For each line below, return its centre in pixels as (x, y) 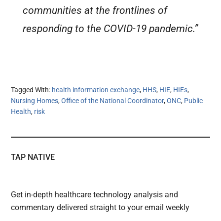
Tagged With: (32, 90)
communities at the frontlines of (95, 11)
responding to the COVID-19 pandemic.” (110, 29)
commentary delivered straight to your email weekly (100, 207)
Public (194, 100)
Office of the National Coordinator (113, 100)
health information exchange (96, 90)
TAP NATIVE (33, 157)
